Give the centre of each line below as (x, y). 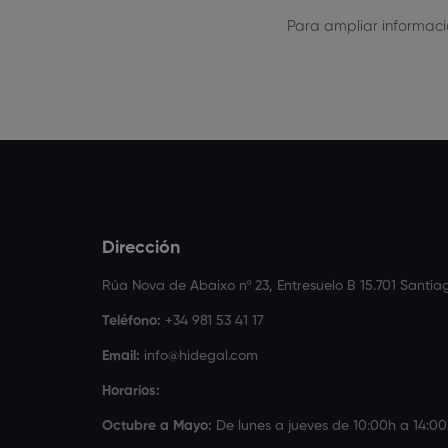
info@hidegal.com (199, 355)
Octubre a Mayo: (157, 425)
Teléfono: (131, 320)
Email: (121, 355)
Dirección (141, 247)
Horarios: (131, 390)
